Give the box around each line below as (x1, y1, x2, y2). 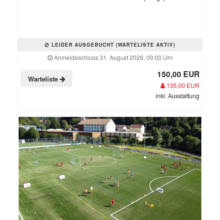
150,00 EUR (157, 68, 199, 80)
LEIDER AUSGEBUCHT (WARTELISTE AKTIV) (50, 41, 175, 49)
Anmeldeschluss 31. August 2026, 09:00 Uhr (52, 53, 173, 62)
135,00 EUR (165, 81, 199, 90)
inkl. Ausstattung (156, 91, 199, 100)
